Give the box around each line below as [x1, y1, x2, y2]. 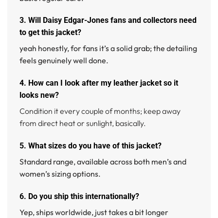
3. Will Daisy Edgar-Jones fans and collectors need [19, 16, 197, 25]
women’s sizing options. [19, 169, 101, 179]
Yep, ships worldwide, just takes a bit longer [19, 207, 168, 217]
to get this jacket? [19, 28, 81, 37]
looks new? [19, 91, 59, 100]
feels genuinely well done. [19, 55, 109, 66]
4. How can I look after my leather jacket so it [19, 78, 178, 88]
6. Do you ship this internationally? [19, 191, 139, 201]
